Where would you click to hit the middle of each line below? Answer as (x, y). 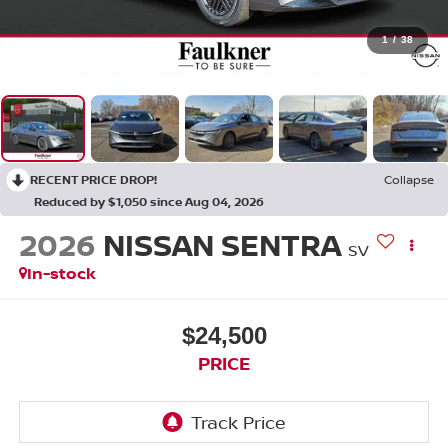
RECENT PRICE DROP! (93, 180)
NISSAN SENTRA (221, 245)
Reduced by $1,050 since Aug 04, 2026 (149, 202)
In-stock (61, 273)
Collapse (409, 180)
